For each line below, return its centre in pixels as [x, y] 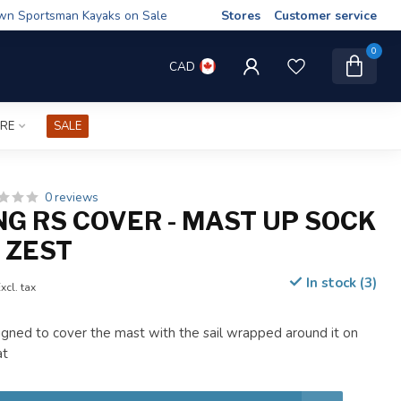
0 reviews [72, 197]
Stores [241, 15]
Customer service [325, 15]
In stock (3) [339, 283]
